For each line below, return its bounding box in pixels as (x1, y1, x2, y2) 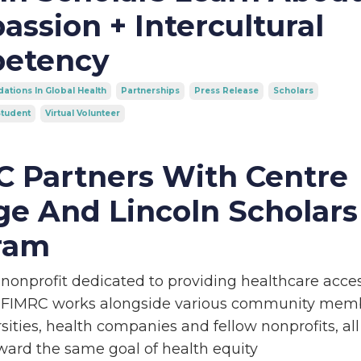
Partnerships (120, 85, 180, 96)
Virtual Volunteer (44, 107, 120, 118)
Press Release (193, 85, 259, 96)
